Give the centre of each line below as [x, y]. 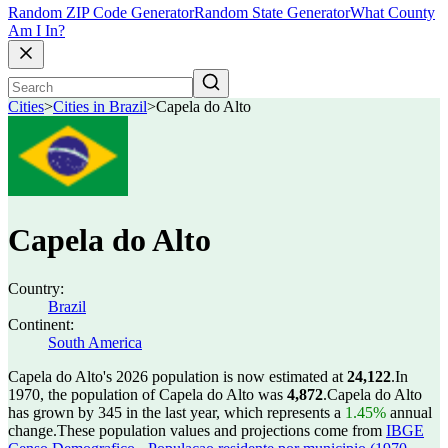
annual [409, 412]
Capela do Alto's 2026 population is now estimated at [177, 376]
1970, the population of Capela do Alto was [147, 394]
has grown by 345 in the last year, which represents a [176, 412]
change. [32, 430]
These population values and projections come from [221, 430]
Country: [36, 288]
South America [95, 342]
